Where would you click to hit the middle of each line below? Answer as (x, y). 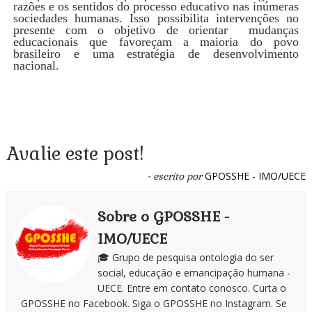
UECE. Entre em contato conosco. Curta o (192, 288)
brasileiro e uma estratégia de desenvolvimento (156, 53)
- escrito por (175, 176)
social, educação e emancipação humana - (194, 272)
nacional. (38, 65)
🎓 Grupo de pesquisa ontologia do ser (185, 257)
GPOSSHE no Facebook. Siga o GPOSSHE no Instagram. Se (154, 303)
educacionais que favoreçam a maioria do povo (156, 41)
